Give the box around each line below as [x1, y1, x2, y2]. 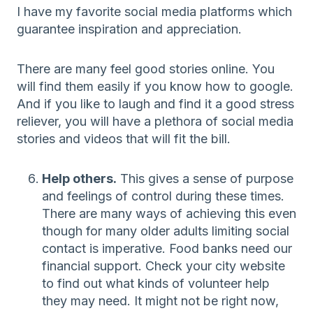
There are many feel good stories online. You [17, 61, 275, 76]
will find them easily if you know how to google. [17, 78, 293, 94]
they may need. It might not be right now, [42, 293, 279, 308]
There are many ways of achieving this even [42, 205, 296, 221]
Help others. [42, 170, 117, 186]
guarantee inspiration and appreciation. [17, 21, 242, 36]
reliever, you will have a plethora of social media [17, 113, 293, 129]
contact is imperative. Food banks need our [42, 240, 292, 256]
